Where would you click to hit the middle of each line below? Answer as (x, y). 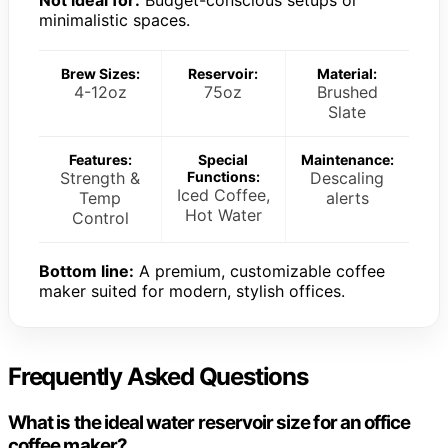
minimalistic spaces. (114, 19)
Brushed (347, 91)
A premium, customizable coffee (259, 270)
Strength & (100, 177)
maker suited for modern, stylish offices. (192, 290)
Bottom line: (86, 270)
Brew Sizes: (100, 73)
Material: (347, 73)
